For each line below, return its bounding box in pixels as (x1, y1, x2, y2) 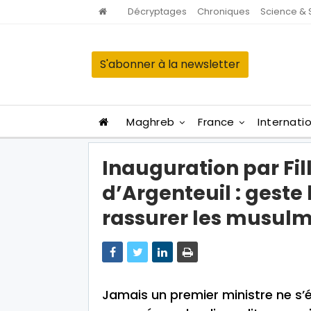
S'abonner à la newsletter (100, 56, 240, 72)
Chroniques (197, 5, 250, 18)
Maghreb (126, 115, 175, 129)
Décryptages (128, 5, 187, 18)
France (198, 115, 235, 129)
